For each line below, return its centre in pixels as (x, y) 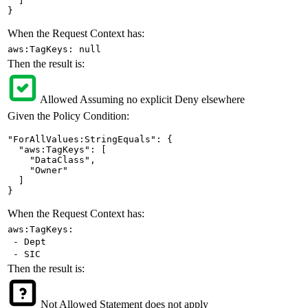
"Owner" (38, 170)
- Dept (27, 241)
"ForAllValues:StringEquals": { (90, 139)
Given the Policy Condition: (68, 115)
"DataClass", (52, 159)
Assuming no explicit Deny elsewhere (162, 99)
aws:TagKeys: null (54, 49)
